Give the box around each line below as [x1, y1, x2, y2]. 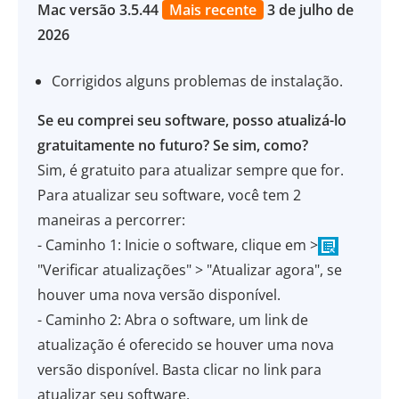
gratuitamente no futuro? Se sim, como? [37, 135, 309, 155]
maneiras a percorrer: [37, 210, 186, 230]
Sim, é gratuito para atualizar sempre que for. [37, 160, 345, 180]
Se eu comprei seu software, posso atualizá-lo [37, 110, 347, 130]
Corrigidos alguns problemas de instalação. [52, 71, 344, 91]
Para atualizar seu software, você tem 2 [37, 185, 302, 205]
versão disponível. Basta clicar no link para [37, 360, 322, 379]
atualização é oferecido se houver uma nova [37, 335, 335, 354]
